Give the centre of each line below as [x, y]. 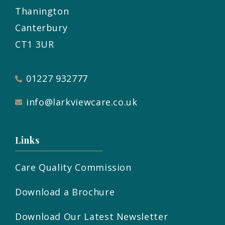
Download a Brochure [65, 192]
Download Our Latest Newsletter [92, 217]
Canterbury [41, 28]
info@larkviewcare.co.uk [82, 102]
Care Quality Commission [73, 167]
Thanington [42, 11]
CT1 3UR [35, 44]
